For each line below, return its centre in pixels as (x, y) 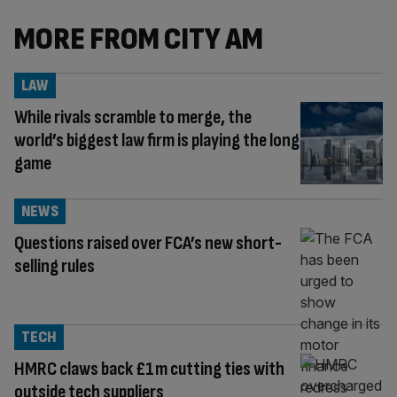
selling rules (56, 266)
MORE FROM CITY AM (139, 39)
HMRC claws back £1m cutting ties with (149, 369)
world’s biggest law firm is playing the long (157, 140)
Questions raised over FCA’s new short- (148, 243)
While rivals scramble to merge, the (133, 117)
